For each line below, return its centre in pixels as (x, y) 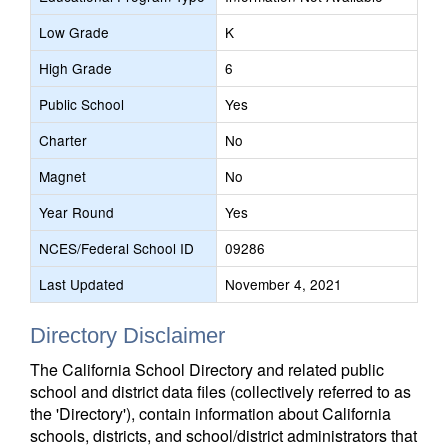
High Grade (75, 68)
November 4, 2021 (283, 284)
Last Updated (81, 284)
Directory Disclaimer (127, 335)
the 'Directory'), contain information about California (210, 413)
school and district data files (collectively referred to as (220, 391)
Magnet (62, 176)
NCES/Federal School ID (116, 248)
